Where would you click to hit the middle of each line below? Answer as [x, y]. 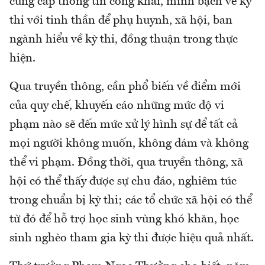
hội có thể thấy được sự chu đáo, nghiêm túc [123, 181]
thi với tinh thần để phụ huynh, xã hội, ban [121, 20]
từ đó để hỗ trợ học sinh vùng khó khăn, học [124, 219]
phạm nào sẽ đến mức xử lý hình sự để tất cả [124, 125]
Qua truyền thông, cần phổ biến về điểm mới [125, 87]
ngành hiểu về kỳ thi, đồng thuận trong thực [124, 39]
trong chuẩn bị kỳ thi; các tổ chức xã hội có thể [131, 200]
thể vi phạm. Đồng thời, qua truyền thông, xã [126, 162]
